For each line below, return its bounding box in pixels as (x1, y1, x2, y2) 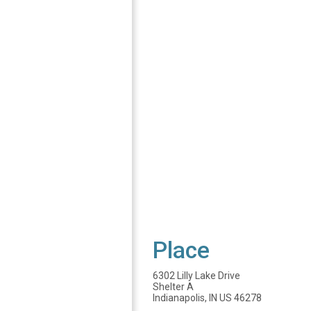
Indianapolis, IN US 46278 (153, 292, 262, 303)
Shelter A (153, 281, 194, 292)
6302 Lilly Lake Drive (153, 270, 240, 281)
